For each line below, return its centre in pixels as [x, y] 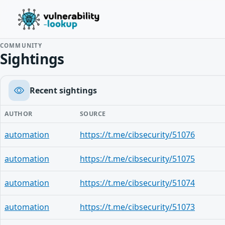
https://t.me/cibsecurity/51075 [137, 159]
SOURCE [93, 114]
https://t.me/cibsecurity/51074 [137, 183]
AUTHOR [19, 114]
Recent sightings [63, 90]
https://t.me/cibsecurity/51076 [137, 135]
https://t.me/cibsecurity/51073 [137, 207]
